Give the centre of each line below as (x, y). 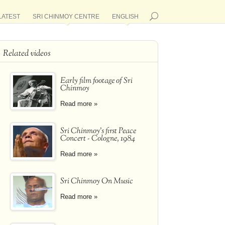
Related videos (27, 54)
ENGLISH (125, 17)
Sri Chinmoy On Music (97, 182)
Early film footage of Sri (96, 81)
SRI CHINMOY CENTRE (66, 17)
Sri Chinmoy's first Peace (98, 131)
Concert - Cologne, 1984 (98, 139)
